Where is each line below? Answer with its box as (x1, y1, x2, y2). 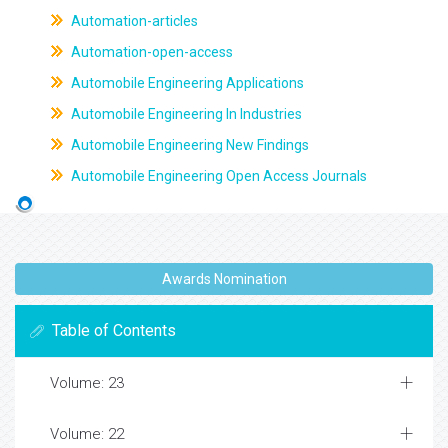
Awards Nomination (161, 271, 287, 288)
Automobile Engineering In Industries (67, 106, 302, 122)
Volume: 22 (50, 425, 124, 444)
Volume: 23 (50, 374, 124, 393)
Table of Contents (52, 321, 176, 341)
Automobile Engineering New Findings (67, 137, 309, 153)
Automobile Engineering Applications (67, 75, 304, 91)
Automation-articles (67, 13, 198, 29)
